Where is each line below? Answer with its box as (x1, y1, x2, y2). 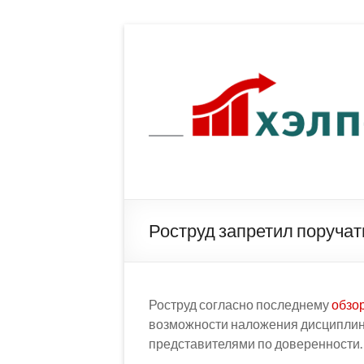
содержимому (123, 56, 207, 71)
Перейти (123, 24, 175, 39)
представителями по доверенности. (149, 336, 362, 352)
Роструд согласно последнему (149, 297, 331, 313)
